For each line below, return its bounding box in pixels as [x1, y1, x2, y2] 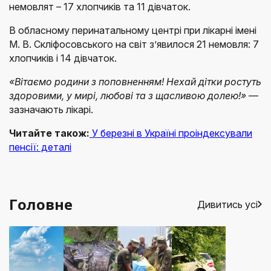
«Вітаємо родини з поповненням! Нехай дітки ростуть [9, 76, 261, 88]
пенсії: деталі [9, 141, 71, 154]
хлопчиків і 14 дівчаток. [9, 52, 117, 65]
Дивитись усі [197, 198, 258, 211]
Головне [9, 194, 73, 215]
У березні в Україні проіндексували [90, 127, 252, 140]
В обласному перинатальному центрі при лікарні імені [9, 24, 256, 37]
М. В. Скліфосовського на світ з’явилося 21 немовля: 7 [9, 38, 259, 51]
